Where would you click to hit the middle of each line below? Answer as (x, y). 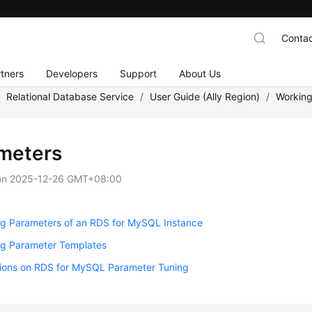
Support (139, 73)
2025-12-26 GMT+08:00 (66, 179)
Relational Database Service (70, 96)
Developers (72, 73)
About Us (200, 73)
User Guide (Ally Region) (205, 96)
